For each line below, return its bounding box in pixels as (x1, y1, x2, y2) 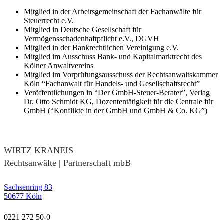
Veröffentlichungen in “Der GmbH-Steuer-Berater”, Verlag (24, 88, 210, 97)
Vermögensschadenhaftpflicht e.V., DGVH (24, 34, 159, 43)
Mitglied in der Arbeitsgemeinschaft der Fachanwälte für (24, 7, 201, 16)
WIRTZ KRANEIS (4, 145, 73, 155)
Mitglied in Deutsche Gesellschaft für (24, 25, 141, 34)
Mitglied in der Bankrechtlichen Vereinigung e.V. (24, 43, 179, 52)
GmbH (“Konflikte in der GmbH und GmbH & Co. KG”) (24, 106, 207, 115)
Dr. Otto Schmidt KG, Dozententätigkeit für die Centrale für (24, 97, 213, 106)
